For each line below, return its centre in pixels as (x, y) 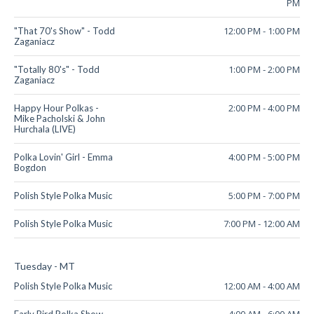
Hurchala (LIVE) (45, 129)
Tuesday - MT (45, 266)
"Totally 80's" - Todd (57, 70)
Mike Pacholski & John (60, 119)
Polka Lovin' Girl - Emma (63, 157)
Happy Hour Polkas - (56, 108)
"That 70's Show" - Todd (64, 31)
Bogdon (30, 168)
